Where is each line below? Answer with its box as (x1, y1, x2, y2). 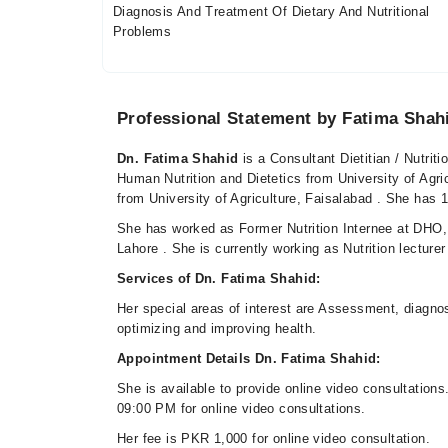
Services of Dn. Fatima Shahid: (117, 271, 321, 286)
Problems (113, 24, 172, 39)
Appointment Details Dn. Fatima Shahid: (117, 351, 381, 366)
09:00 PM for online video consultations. (117, 401, 366, 416)
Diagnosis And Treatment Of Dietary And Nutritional (113, 4, 430, 19)
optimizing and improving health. (117, 321, 317, 336)
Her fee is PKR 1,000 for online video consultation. (117, 431, 430, 446)
